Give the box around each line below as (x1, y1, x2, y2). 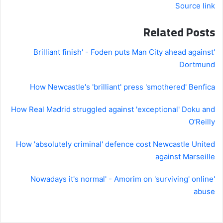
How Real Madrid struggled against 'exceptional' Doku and (11, 105, 215, 114)
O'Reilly (189, 117, 215, 127)
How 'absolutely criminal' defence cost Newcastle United (16, 139, 215, 149)
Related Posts (143, 21, 215, 43)
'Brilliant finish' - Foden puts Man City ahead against (33, 47, 214, 57)
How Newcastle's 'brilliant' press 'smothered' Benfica (30, 82, 215, 92)
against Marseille (155, 152, 215, 162)
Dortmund (179, 60, 215, 70)
